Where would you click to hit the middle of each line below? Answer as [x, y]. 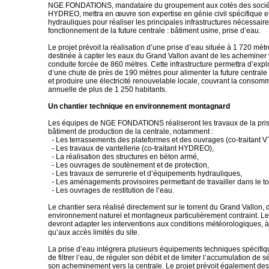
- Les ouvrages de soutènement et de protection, [128, 165]
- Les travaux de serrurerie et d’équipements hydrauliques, [145, 174]
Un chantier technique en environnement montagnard [139, 106]
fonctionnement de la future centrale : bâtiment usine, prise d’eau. [154, 31]
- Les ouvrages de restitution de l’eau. [111, 190]
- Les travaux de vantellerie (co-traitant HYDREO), [131, 148]
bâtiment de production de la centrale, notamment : [131, 131]
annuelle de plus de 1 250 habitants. [107, 89]
